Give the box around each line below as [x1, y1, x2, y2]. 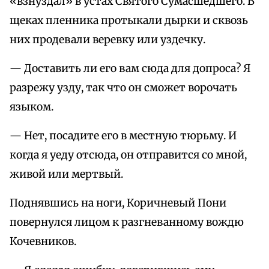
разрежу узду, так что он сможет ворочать [10, 81, 237, 95]
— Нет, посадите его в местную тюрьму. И [10, 129, 237, 143]
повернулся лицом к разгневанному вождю [10, 216, 244, 229]
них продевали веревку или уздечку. [10, 33, 205, 47]
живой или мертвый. [10, 168, 123, 181]
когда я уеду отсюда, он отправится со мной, [10, 148, 247, 162]
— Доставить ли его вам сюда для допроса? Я [10, 62, 251, 76]
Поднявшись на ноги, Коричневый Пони [10, 196, 226, 210]
